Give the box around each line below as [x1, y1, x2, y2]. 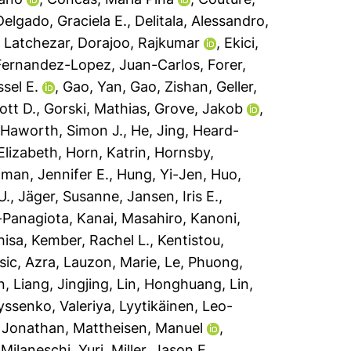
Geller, [216, 78, 258, 95]
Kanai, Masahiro [77, 210, 183, 226]
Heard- [193, 122, 240, 139]
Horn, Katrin [66, 144, 147, 161]
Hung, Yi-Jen [117, 166, 204, 183]
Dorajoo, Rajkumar [78, 34, 201, 51]
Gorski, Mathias [44, 100, 147, 117]
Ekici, [224, 34, 259, 51]
